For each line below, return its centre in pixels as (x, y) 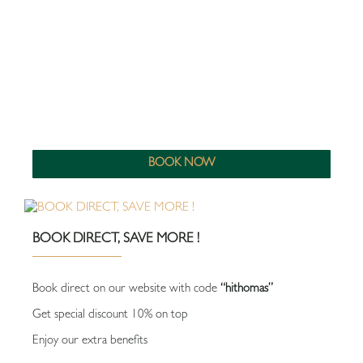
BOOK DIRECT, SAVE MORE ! (116, 239)
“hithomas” (247, 290)
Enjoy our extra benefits (90, 342)
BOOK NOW (181, 164)
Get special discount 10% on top (112, 316)
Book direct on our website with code (126, 290)
